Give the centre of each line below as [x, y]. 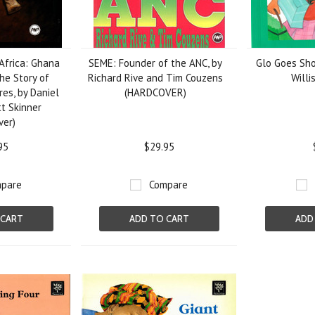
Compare [169, 185]
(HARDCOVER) [156, 92]
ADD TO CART [159, 219]
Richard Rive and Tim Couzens [156, 78]
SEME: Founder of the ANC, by [156, 63]
